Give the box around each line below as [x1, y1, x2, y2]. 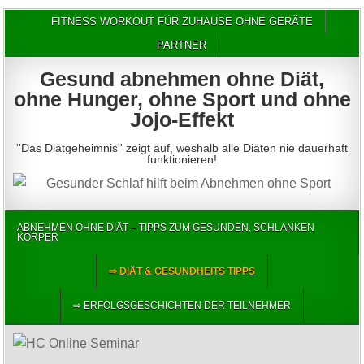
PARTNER [157, 39, 206, 51]
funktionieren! [147, 153, 217, 166]
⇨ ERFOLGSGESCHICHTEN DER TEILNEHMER [73, 300, 291, 312]
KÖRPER [17, 232, 59, 244]
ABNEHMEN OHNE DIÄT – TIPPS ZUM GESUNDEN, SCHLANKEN [17, 222, 315, 234]
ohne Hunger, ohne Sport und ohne [13, 88, 351, 110]
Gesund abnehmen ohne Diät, [40, 67, 324, 90]
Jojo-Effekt [130, 108, 234, 131]
